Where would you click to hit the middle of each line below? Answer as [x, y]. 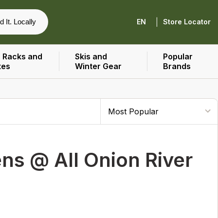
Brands [177, 66]
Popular [178, 56]
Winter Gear [99, 66]
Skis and [91, 56]
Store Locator [187, 22]
